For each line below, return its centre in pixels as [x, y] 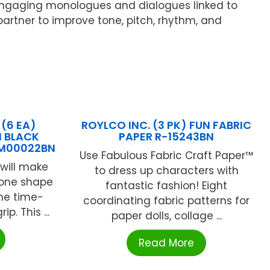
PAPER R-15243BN [167, 137]
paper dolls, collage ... [166, 216]
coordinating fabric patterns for [167, 201]
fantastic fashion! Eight [167, 186]
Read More [167, 243]
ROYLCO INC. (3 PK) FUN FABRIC [167, 125]
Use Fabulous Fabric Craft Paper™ [167, 156]
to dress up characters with [166, 171]
